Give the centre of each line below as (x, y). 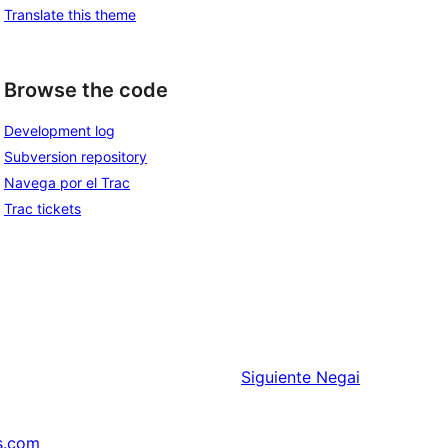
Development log (59, 131)
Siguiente (276, 377)
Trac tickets (42, 209)
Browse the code (86, 89)
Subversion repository (75, 157)
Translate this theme (70, 14)
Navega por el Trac (67, 183)
